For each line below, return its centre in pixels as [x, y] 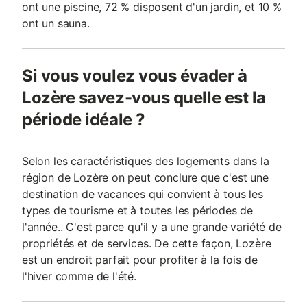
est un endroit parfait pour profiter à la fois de [140, 260]
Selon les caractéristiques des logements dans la [146, 161]
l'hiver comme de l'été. [79, 276]
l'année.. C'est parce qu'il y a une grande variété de [152, 227]
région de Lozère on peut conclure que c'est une [145, 177]
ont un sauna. [56, 23]
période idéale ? [84, 120]
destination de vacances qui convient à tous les [143, 194]
